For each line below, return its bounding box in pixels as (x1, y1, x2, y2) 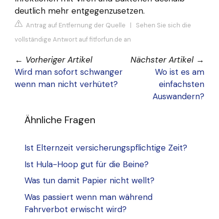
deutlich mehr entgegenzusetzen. (15, 5, 145, 16)
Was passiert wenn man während (24, 191, 153, 202)
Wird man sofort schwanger (15, 66, 123, 78)
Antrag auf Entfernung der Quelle (24, 21, 126, 30)
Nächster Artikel (131, 54, 194, 66)
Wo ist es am (155, 66, 204, 78)
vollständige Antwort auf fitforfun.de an (15, 35, 131, 44)
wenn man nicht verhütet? (15, 79, 118, 90)
